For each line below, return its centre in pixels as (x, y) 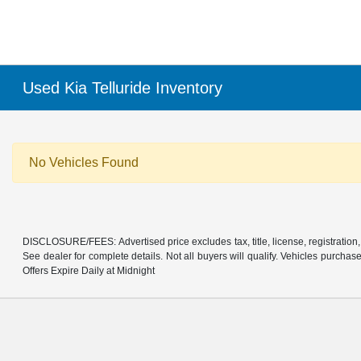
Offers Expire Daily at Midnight (89, 271)
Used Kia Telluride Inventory (123, 88)
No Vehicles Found (84, 162)
